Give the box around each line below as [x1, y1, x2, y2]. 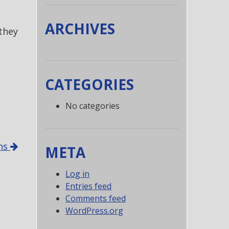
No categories [65, 100, 120, 111]
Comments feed [65, 193, 126, 204]
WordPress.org [65, 205, 123, 216]
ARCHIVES [45, 19, 115, 38]
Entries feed [65, 180, 111, 192]
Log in [65, 168, 89, 179]
